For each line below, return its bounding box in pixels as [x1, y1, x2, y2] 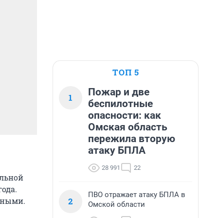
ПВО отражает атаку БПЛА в [88, 190, 185, 199]
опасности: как [88, 109, 161, 121]
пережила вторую [88, 133, 175, 145]
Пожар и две [88, 86, 149, 98]
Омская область [88, 121, 167, 133]
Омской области [88, 200, 145, 209]
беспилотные [88, 98, 153, 109]
